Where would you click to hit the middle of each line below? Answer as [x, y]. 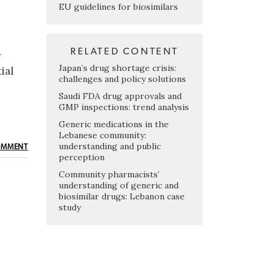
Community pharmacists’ [109, 174]
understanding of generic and [119, 185]
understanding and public [110, 146]
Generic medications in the [114, 124]
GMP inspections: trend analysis [124, 107]
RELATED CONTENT [124, 51]
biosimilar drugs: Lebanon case [122, 196]
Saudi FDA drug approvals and [120, 96]
